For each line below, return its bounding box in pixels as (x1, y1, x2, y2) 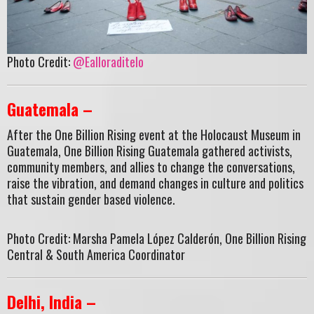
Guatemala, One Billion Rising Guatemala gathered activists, (7, 141, 292, 160)
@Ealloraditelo (73, 53, 144, 71)
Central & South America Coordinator (7, 245, 185, 264)
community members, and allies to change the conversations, (7, 157, 295, 176)
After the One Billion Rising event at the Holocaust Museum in (7, 125, 301, 144)
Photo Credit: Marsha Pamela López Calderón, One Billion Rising (7, 229, 306, 248)
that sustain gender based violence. (7, 189, 175, 208)
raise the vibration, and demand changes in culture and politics (7, 173, 303, 192)
